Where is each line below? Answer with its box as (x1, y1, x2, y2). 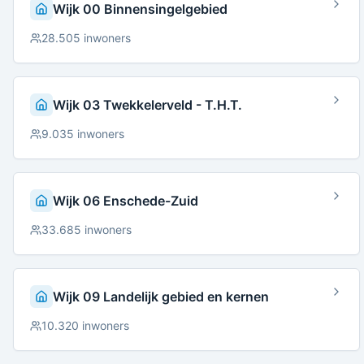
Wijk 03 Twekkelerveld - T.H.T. (53, 97, 242, 113)
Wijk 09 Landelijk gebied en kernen (53, 288, 269, 305)
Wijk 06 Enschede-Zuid (53, 193, 198, 209)
